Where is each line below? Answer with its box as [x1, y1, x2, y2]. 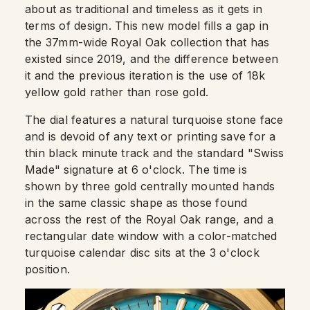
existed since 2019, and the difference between [25, 51, 279, 66]
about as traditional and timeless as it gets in [25, 1, 263, 16]
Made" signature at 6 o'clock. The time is [25, 162, 247, 176]
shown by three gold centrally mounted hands [25, 179, 275, 193]
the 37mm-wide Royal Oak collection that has [25, 35, 270, 49]
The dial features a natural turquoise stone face [25, 112, 284, 127]
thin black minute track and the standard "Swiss [25, 145, 284, 160]
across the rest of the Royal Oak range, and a [25, 212, 273, 226]
